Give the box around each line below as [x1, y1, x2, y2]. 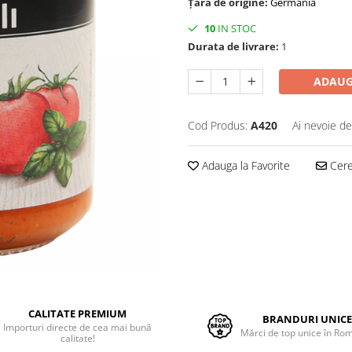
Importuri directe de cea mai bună [3, 321, 152, 334]
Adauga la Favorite [199, 158, 290, 173]
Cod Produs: [188, 118, 247, 133]
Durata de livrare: [188, 39, 279, 53]
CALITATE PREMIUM [28, 306, 127, 321]
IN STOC [215, 21, 256, 35]
